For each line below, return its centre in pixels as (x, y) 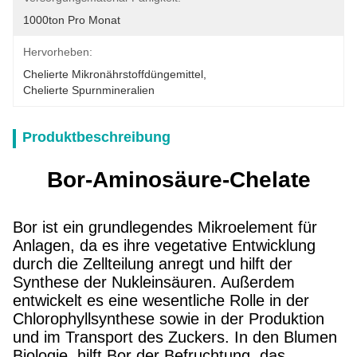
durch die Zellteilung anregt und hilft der (153, 264)
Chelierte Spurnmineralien (89, 90)
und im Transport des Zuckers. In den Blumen (175, 337)
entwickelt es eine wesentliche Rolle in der (161, 300)
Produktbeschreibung (96, 137)
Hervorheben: (58, 52)
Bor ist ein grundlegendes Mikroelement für (165, 227)
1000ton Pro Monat (72, 20)
